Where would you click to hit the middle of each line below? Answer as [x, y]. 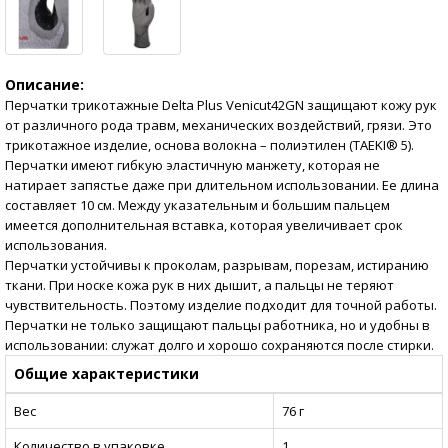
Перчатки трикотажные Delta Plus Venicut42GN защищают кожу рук [221, 105]
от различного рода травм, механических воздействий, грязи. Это [218, 125]
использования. [56, 245]
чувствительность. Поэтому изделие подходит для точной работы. [221, 305]
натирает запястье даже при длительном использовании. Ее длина [222, 185]
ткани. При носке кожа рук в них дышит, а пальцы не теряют [199, 285]
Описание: [44, 85]
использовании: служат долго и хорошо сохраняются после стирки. [219, 345]
